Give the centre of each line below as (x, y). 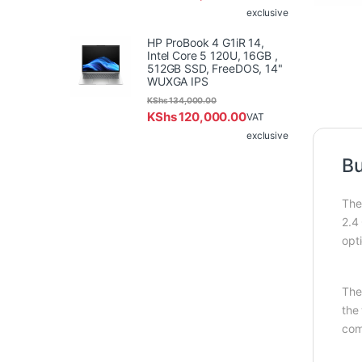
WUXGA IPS (178, 81)
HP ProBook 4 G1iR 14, (206, 42)
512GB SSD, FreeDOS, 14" (215, 68)
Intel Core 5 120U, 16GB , (213, 55)
